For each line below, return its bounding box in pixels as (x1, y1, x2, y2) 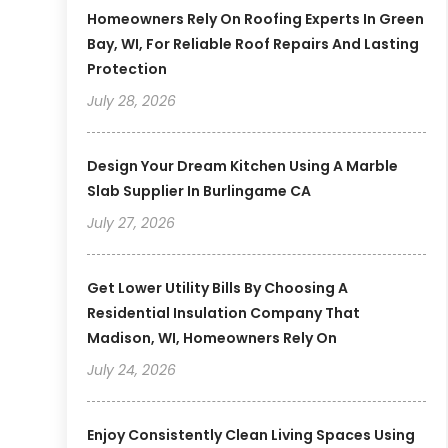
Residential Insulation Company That (87, 303, 361, 324)
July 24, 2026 (87, 360, 177, 381)
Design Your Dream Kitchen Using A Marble (87, 156, 399, 177)
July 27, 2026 (87, 213, 176, 234)
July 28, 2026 (87, 91, 177, 112)
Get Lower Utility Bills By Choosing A (87, 278, 349, 299)
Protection (87, 59, 168, 80)
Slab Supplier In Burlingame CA (87, 181, 312, 202)
